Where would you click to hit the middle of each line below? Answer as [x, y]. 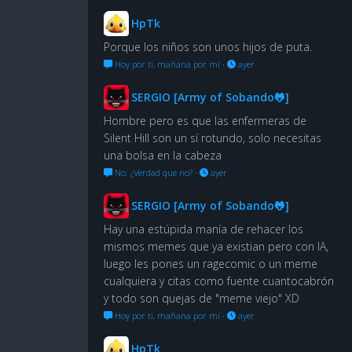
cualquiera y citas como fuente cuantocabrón [219, 280]
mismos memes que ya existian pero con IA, [216, 246]
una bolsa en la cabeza [163, 155]
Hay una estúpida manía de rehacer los [203, 229]
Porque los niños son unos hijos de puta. [208, 46]
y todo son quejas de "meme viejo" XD [202, 298]
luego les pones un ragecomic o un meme [211, 263]
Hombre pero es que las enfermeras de [205, 120]
